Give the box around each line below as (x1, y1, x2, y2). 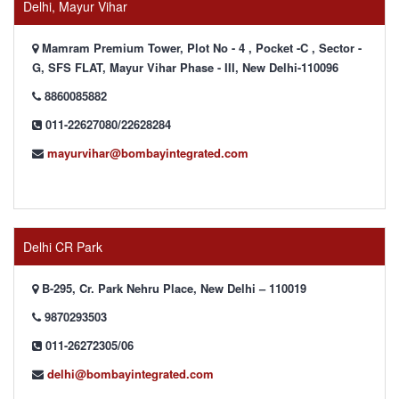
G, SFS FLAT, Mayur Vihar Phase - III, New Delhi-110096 (32, 59, 338, 76)
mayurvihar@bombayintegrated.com (47, 144, 248, 161)
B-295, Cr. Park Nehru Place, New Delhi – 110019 (38, 280, 306, 297)
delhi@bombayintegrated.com (47, 365, 214, 382)
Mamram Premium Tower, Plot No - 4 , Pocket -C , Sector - (38, 39, 362, 56)
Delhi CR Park (23, 238, 102, 256)
